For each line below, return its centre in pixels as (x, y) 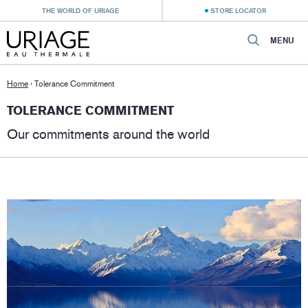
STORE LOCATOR (238, 10)
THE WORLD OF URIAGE (81, 10)
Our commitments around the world (108, 134)
